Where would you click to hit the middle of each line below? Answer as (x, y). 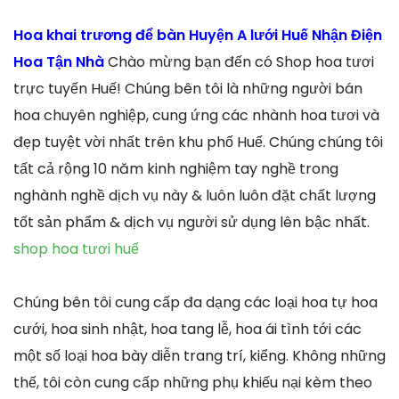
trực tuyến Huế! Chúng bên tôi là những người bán (188, 88)
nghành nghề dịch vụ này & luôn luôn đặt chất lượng (195, 195)
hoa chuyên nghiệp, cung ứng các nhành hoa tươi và (196, 115)
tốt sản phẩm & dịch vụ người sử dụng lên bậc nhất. (191, 222)
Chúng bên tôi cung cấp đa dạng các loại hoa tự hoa (195, 302)
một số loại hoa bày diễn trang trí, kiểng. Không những (199, 355)
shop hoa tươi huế (76, 248)
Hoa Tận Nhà (61, 61)
